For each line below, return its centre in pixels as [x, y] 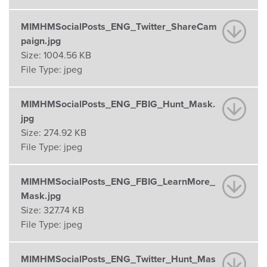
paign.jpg [41, 41]
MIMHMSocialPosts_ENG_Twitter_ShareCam [119, 27]
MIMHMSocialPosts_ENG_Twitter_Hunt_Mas [118, 259]
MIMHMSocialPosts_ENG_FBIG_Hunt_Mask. [118, 104]
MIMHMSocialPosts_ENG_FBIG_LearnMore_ [118, 181]
